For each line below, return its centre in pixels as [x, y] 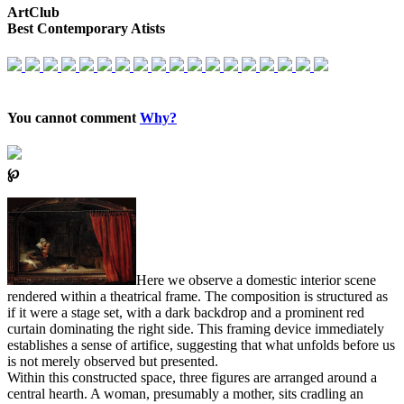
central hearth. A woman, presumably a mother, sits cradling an [185, 394]
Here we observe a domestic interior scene [256, 280]
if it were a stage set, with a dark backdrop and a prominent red [186, 313]
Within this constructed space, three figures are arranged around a [192, 378]
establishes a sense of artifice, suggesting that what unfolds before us [201, 345]
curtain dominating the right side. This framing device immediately [196, 329]
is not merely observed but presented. [113, 362]
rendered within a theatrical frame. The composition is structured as [197, 297]
